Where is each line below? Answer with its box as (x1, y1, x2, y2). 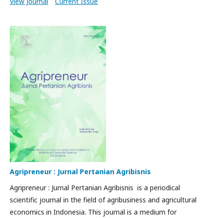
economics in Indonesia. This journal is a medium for (10, 207, 177, 217)
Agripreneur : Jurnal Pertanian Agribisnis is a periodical (10, 183, 180, 192)
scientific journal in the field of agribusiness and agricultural (10, 195, 197, 204)
